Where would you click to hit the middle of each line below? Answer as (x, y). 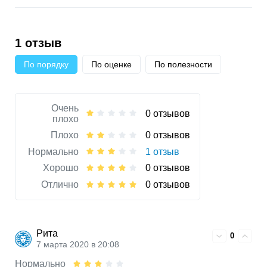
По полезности (183, 64)
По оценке (111, 64)
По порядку (46, 64)
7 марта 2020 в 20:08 (78, 245)
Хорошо (61, 168)
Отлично (60, 185)
